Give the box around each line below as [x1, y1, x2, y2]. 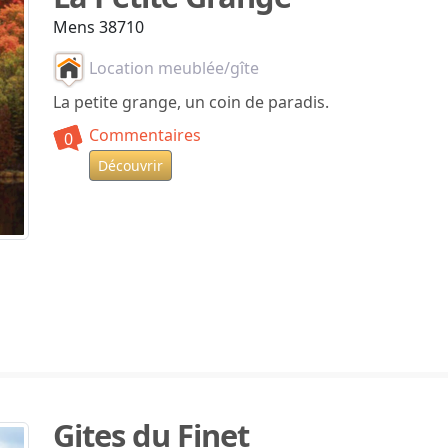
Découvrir [97, 155, 163, 175]
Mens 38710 [52, 15, 144, 38]
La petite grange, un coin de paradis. [52, 90, 329, 113]
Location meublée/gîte [84, 56, 259, 79]
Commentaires [88, 123, 201, 146]
